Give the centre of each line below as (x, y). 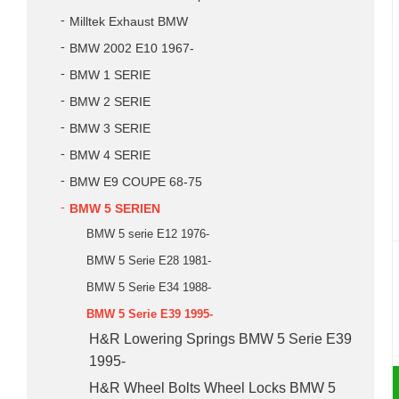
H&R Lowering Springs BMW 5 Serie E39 (220, 339)
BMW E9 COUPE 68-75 (136, 182)
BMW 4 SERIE (110, 155)
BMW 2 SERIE (110, 102)
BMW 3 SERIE (110, 129)
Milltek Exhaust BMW (129, 22)
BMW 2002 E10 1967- (132, 49)
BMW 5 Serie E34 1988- (149, 287)
